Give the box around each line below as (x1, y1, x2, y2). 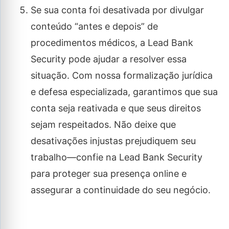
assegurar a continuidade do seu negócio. (31, 185, 211, 196)
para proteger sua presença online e (31, 168, 187, 179)
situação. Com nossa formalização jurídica (31, 70, 213, 81)
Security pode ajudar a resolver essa (31, 54, 187, 65)
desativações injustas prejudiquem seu (31, 135, 196, 147)
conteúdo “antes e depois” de (31, 21, 158, 32)
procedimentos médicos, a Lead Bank (31, 37, 193, 49)
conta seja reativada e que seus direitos (31, 103, 201, 114)
